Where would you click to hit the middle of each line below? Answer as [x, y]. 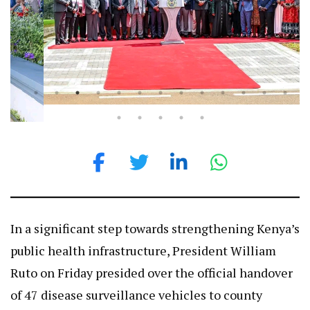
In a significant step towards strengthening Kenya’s [155, 216]
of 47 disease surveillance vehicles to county [136, 283]
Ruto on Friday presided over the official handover [152, 261]
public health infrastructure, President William [143, 238]
